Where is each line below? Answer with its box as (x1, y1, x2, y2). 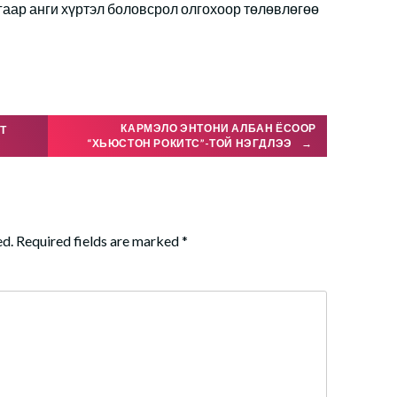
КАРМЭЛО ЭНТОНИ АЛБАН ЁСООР (121, 121, 316, 135)
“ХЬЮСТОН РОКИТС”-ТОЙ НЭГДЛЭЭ (86, 136, 295, 150)
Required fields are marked (16, 232, 182, 249)
